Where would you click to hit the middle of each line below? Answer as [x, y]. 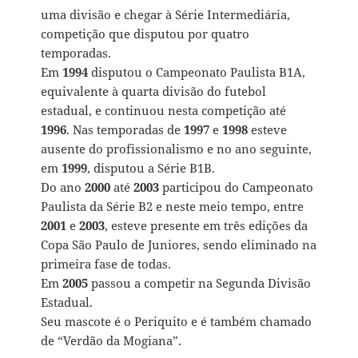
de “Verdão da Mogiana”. [111, 340]
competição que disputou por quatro [145, 33]
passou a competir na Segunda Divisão [200, 282]
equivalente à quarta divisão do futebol [154, 91]
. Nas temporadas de [125, 129]
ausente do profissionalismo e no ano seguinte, [177, 148]
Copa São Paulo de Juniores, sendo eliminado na [179, 244]
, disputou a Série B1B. [151, 167]
